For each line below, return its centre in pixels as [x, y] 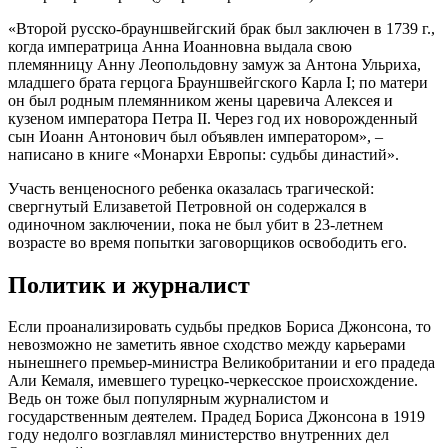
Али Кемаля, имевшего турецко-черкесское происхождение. [213, 381]
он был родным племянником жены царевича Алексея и [200, 100]
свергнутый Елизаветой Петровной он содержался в [187, 206]
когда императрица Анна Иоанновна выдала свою [180, 46]
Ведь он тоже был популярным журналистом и [168, 399]
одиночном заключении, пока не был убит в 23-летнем [195, 224]
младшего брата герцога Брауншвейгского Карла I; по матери [218, 82]
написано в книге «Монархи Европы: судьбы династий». [203, 154]
